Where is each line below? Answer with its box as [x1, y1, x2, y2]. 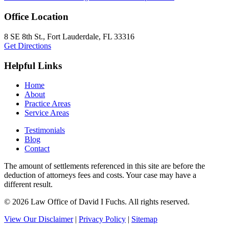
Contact [25, 144, 50, 153]
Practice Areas [25, 99, 71, 108]
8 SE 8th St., [4, 32, 47, 41]
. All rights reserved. [125, 197, 190, 207]
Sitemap [131, 215, 157, 224]
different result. [4, 180, 53, 189]
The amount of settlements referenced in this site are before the [4, 162, 205, 171]
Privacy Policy [79, 215, 126, 224]
